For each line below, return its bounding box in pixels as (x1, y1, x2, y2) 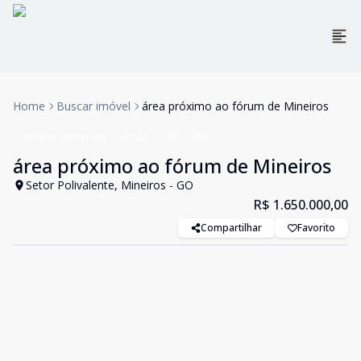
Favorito (297, 221, 335, 234)
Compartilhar (201, 221, 262, 234)
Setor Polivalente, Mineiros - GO (26, 177, 193, 193)
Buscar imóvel (56, 98, 131, 114)
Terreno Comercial (19, 130, 106, 143)
